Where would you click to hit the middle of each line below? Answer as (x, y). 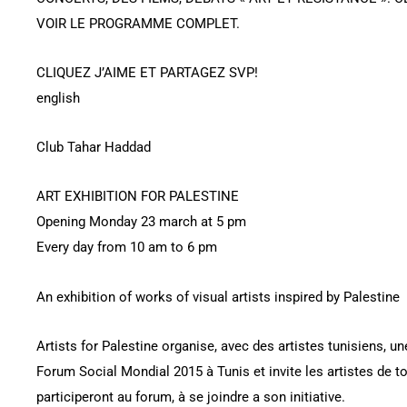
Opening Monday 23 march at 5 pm (141, 222)
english (58, 98)
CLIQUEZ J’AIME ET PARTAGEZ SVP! (147, 72)
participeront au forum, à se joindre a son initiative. (191, 397)
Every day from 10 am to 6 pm (127, 248)
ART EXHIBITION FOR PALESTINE (138, 197)
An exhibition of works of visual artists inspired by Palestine (218, 297)
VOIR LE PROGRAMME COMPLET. (138, 23)
